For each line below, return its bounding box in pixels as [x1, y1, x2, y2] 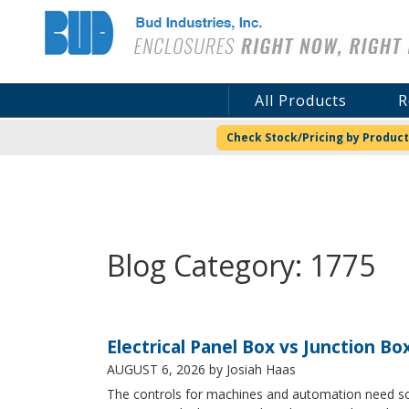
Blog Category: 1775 [107, 245, 375, 285]
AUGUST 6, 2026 [107, 360, 205, 378]
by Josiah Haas [205, 360, 296, 378]
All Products [255, 89, 347, 110]
